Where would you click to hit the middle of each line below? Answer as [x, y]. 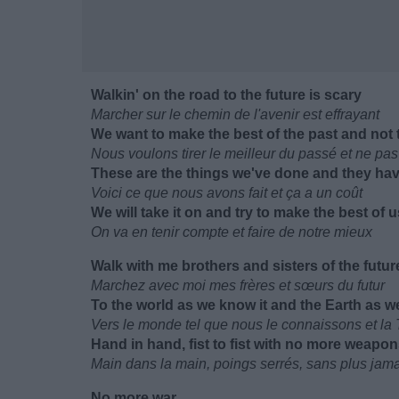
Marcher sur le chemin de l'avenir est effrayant [235, 114]
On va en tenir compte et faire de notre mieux [232, 232]
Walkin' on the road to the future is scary [226, 95]
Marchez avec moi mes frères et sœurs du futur [238, 285]
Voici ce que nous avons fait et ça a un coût [227, 193]
